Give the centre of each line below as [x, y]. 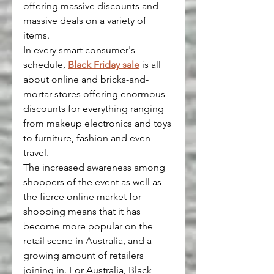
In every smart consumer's [80, 50]
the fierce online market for [83, 197]
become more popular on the [89, 226]
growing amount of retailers [85, 256]
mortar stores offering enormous [95, 94]
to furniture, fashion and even [88, 138]
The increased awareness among [95, 168]
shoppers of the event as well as [94, 182]
